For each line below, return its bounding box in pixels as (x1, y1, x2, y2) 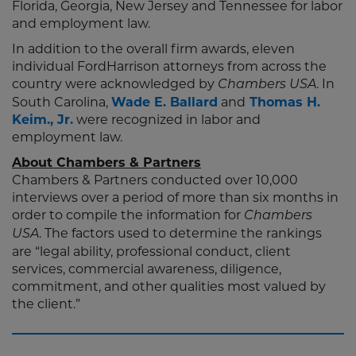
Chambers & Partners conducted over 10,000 (12, 172, 298, 188)
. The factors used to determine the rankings (39, 226, 322, 241)
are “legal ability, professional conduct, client (12, 244, 291, 259)
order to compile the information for (12, 207, 244, 222)
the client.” (12, 296, 80, 311)
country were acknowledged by (12, 76, 218, 91)
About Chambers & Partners (12, 155, 201, 170)
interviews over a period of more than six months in (12, 190, 339, 205)
